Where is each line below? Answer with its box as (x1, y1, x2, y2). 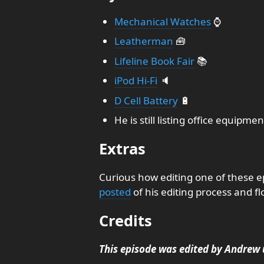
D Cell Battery (114, 93, 178, 107)
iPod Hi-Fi (114, 74, 157, 87)
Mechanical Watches (114, 14, 211, 28)
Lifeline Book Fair (114, 54, 194, 68)
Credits (99, 210, 152, 230)
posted (99, 185, 131, 199)
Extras (99, 138, 146, 159)
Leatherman (114, 34, 173, 48)
